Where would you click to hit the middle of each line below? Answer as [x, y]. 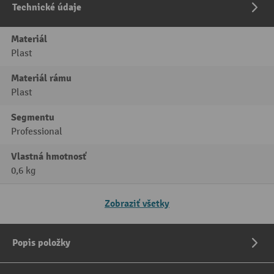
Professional [37, 132]
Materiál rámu [41, 79]
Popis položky [41, 243]
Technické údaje [47, 8]
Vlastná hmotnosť [49, 157]
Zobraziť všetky [137, 204]
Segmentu [33, 118]
